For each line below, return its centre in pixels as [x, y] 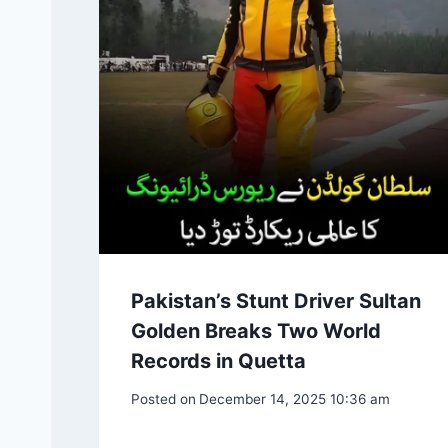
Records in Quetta [218, 360]
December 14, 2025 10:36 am [295, 399]
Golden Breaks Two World [256, 330]
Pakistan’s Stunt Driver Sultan [276, 300]
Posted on [163, 399]
